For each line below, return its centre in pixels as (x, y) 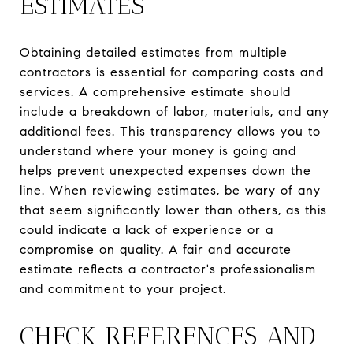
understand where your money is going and (158, 150)
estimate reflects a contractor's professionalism (168, 269)
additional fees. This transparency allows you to (170, 131)
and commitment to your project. (123, 288)
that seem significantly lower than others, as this (173, 210)
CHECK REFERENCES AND (168, 335)
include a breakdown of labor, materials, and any (175, 111)
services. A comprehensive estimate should (155, 91)
